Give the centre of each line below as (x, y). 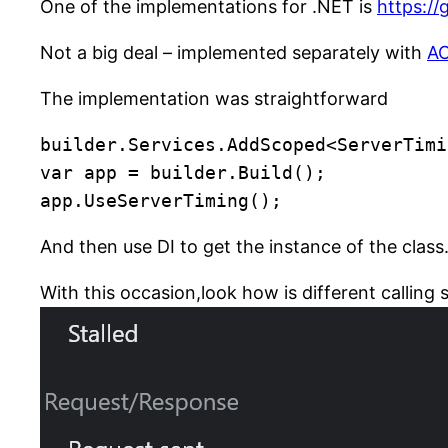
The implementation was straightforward (214, 99)
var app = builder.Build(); (183, 173)
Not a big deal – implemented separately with (233, 53)
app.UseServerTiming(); (161, 201)
